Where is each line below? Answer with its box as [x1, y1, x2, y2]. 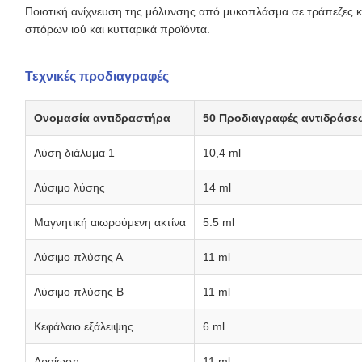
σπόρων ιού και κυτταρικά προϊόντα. [25, 23, 210, 36]
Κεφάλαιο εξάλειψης [34, 320, 133, 334]
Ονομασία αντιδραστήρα [34, 112, 170, 125]
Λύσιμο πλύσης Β [34, 285, 124, 299]
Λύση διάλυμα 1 [34, 146, 115, 160]
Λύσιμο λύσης [34, 181, 105, 195]
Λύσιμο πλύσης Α [34, 250, 123, 264]
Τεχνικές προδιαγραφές [25, 69, 169, 84]
